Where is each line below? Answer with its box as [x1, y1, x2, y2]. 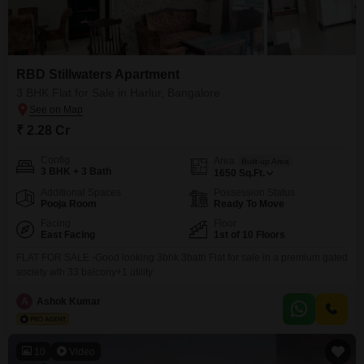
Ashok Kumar [37, 295, 101, 307]
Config [41, 154, 70, 166]
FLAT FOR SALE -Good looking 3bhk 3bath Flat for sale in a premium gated [16, 252, 348, 263]
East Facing [41, 229, 95, 240]
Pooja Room [41, 198, 97, 210]
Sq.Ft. [239, 167, 265, 179]
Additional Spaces [41, 187, 121, 198]
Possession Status [214, 187, 295, 198]
